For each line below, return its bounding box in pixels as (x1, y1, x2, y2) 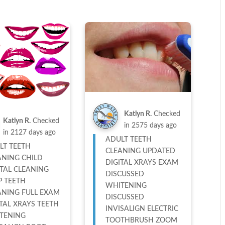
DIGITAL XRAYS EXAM (105, 159, 178, 167)
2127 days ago (10, 129, 56, 137)
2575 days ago (131, 122, 177, 130)
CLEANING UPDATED (105, 148, 175, 155)
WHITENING (105, 182, 147, 190)
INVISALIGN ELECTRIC (105, 205, 178, 213)
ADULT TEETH (105, 136, 152, 144)
